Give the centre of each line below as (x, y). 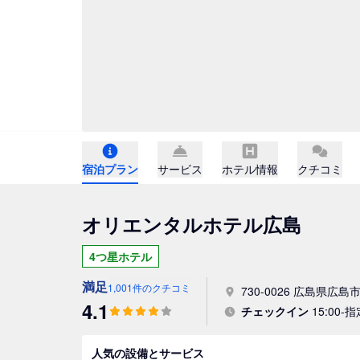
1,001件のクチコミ (149, 287)
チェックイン (275, 311)
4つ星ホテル (121, 256)
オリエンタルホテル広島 (192, 224)
